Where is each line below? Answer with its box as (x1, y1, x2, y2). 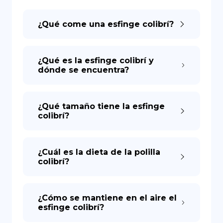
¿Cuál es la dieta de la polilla (38, 147, 160, 157)
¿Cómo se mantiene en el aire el (38, 193, 177, 203)
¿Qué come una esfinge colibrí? (38, 19, 174, 29)
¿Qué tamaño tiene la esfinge (38, 102, 165, 111)
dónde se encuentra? (38, 65, 129, 75)
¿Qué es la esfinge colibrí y (38, 56, 154, 65)
